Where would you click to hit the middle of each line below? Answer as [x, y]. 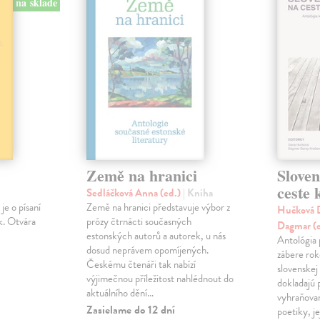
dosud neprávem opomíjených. [147, 250]
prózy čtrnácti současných [139, 221]
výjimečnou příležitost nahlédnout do [160, 278]
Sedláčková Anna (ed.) [134, 192]
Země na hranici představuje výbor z [158, 207]
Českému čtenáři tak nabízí [141, 264]
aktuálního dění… [120, 292]
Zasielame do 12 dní [130, 310]
